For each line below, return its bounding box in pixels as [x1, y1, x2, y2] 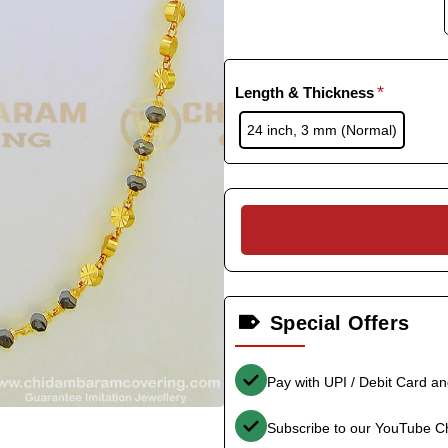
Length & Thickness [235, 84, 374, 101]
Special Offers [270, 312, 410, 334]
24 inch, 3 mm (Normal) [246, 121, 397, 138]
